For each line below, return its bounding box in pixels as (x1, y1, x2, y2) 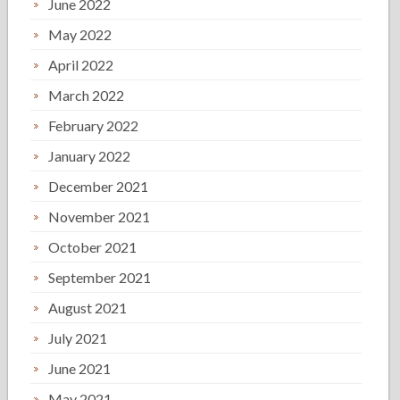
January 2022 (48, 147, 131, 164)
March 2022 (48, 87, 125, 104)
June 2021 (48, 360, 112, 377)
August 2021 (48, 299, 128, 316)
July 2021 (48, 329, 108, 346)
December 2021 (48, 178, 149, 195)
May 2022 (48, 26, 112, 43)
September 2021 (48, 269, 152, 286)
